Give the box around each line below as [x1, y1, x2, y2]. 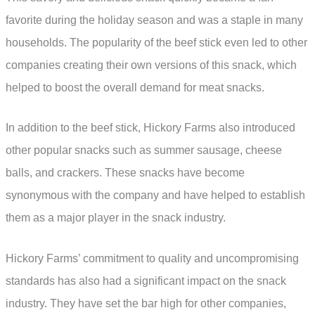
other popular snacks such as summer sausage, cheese [6, 144, 282, 157]
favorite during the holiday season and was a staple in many [6, 13, 303, 26]
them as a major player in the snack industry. [6, 212, 226, 224]
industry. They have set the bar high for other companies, [6, 297, 286, 309]
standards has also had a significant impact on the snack [6, 274, 286, 287]
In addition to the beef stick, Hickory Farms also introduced [6, 122, 295, 134]
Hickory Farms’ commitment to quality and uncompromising [6, 252, 299, 264]
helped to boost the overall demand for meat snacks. [6, 81, 264, 94]
